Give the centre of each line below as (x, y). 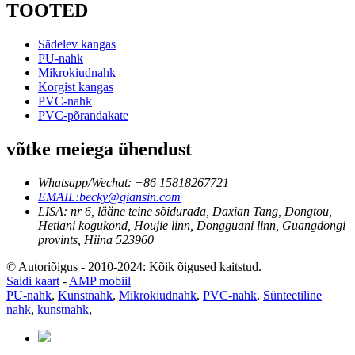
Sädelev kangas (77, 44)
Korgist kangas (76, 87)
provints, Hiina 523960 (96, 239)
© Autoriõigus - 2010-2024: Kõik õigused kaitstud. (134, 266)
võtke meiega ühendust (99, 149)
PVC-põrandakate (83, 116)
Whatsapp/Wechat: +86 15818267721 (134, 182)
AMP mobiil (100, 281)
